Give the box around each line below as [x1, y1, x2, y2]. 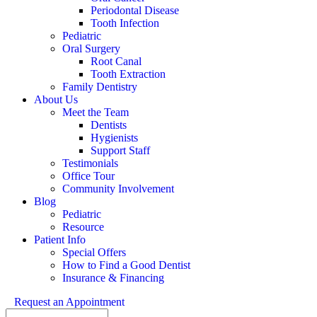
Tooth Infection [91, 16, 159, 29]
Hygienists [91, 131, 138, 144]
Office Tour [62, 169, 115, 182]
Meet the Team [62, 105, 129, 118]
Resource [62, 220, 104, 233]
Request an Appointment [14, 295, 125, 308]
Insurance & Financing [62, 271, 164, 284]
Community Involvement [62, 182, 174, 195]
